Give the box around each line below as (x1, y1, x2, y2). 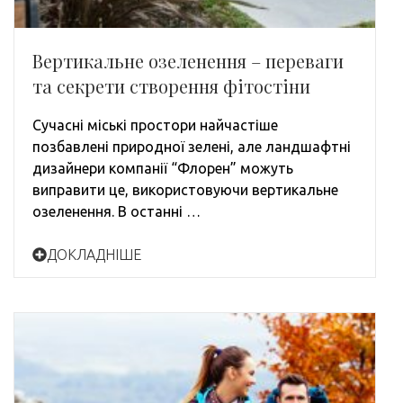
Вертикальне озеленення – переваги (32, 48, 344, 73)
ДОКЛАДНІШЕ (47, 246, 141, 263)
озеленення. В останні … (32, 202, 201, 219)
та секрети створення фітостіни (32, 73, 310, 98)
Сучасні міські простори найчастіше (32, 116, 278, 133)
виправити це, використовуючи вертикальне (32, 181, 338, 198)
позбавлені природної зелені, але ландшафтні (32, 138, 351, 155)
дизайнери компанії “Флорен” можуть (32, 159, 293, 176)
